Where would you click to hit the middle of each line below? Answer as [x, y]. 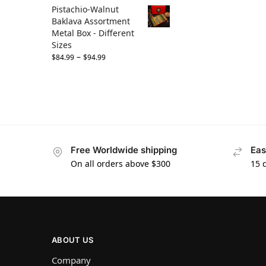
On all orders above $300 [121, 163]
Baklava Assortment [91, 21]
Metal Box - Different [93, 33]
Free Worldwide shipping [124, 150]
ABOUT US [73, 240]
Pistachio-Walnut [85, 9]
